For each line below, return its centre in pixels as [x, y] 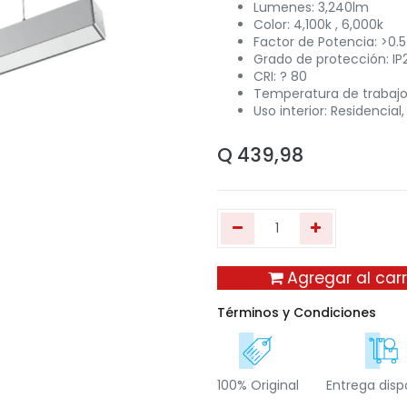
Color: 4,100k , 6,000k [318, 25]
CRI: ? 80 [280, 76]
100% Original [258, 386]
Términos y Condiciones [297, 313]
